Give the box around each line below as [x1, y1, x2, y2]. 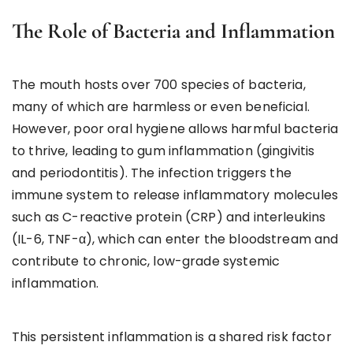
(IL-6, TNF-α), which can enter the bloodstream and [12, 229, 339, 248]
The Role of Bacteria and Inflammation [12, 17, 335, 44]
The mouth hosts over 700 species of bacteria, [12, 75, 306, 94]
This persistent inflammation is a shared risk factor [12, 327, 332, 346]
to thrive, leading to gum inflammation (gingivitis [12, 141, 315, 160]
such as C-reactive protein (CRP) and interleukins [12, 207, 326, 226]
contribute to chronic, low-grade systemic [12, 251, 281, 270]
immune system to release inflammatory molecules [12, 185, 339, 204]
